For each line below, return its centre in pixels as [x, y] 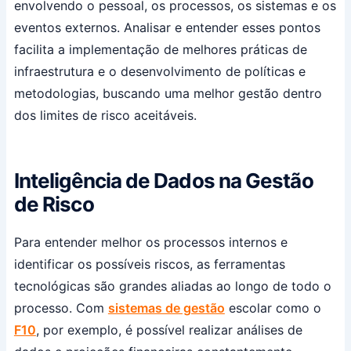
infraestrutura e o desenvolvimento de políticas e [159, 71]
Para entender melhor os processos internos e [150, 242]
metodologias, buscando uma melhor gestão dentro [168, 93]
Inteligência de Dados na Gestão [163, 180]
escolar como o [273, 308]
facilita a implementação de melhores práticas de [160, 49]
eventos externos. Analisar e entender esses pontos [167, 27]
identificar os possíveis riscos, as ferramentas [149, 264]
